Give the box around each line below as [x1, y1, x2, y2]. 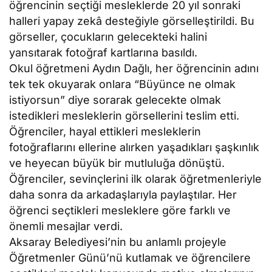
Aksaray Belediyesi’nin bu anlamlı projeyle [9, 236, 227, 249]
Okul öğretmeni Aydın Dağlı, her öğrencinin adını [9, 62, 259, 75]
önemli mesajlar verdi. [9, 220, 123, 233]
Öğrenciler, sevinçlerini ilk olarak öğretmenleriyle [9, 172, 262, 186]
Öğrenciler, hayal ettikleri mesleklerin [9, 125, 202, 138]
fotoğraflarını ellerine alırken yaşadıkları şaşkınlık [9, 141, 260, 154]
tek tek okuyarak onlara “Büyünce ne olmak [9, 78, 236, 91]
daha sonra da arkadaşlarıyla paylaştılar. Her [9, 188, 237, 202]
